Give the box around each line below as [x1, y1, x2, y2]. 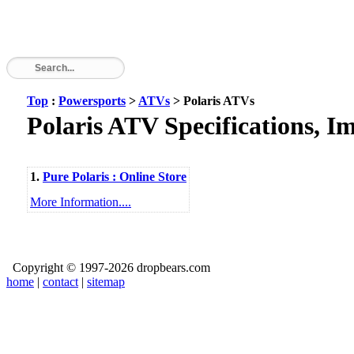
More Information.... [30, 195, 131, 209]
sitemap [87, 275, 125, 288]
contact [43, 275, 78, 288]
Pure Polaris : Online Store [43, 170, 186, 183]
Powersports [58, 94, 126, 107]
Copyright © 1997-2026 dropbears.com [6, 261, 210, 274]
